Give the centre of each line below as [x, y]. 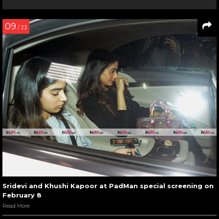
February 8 [22, 195]
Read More [16, 206]
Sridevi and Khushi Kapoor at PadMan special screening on [108, 186]
